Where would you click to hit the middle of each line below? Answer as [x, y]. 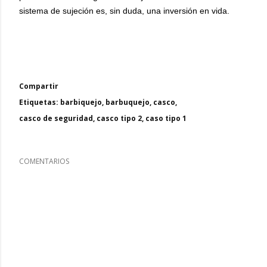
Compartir [39, 86]
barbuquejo [128, 102]
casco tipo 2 [119, 118]
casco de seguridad [56, 118]
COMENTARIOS [44, 161]
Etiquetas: [39, 102]
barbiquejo [81, 102]
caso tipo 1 [166, 118]
